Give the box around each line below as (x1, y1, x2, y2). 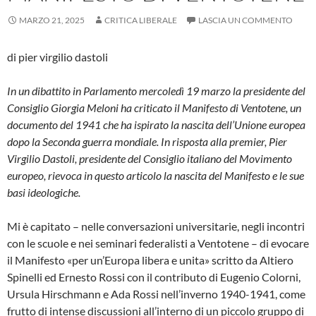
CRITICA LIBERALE (104, 14, 177, 25)
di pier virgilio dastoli (7, 49, 108, 63)
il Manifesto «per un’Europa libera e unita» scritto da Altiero (7, 253, 293, 267)
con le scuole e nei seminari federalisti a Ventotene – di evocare (7, 236, 309, 250)
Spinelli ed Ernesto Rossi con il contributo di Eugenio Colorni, (7, 269, 300, 284)
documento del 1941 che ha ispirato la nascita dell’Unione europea (7, 117, 305, 131)
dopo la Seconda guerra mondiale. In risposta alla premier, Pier (7, 134, 287, 148)
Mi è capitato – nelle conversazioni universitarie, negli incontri (7, 219, 305, 233)
